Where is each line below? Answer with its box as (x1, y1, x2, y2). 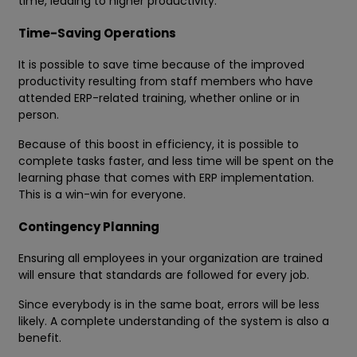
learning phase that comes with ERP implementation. (18, 170, 314, 186)
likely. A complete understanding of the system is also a (18, 313, 329, 330)
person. (18, 107, 62, 124)
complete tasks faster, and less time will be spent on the (18, 153, 334, 170)
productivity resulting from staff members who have (18, 73, 313, 90)
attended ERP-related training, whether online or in (18, 90, 300, 107)
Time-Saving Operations (18, 25, 176, 42)
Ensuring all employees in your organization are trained (18, 250, 323, 267)
